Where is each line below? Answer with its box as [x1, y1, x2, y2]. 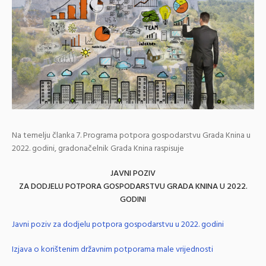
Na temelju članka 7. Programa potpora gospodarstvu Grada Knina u [12, 128, 251, 142]
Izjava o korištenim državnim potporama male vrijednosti [12, 242, 213, 256]
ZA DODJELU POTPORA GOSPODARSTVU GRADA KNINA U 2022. [18, 179, 248, 194]
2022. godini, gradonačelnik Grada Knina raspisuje [12, 141, 184, 156]
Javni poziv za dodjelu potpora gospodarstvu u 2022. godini [12, 217, 224, 232]
